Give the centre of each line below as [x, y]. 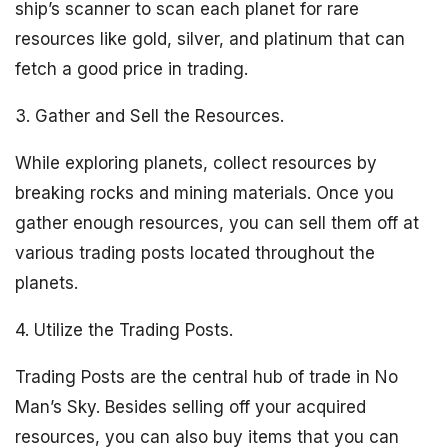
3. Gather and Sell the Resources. [149, 116]
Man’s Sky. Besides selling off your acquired [190, 407]
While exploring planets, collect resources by [196, 163]
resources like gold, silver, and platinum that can [210, 39]
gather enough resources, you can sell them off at [217, 223]
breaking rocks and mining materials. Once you [204, 193]
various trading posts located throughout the [195, 253]
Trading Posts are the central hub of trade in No [206, 377]
